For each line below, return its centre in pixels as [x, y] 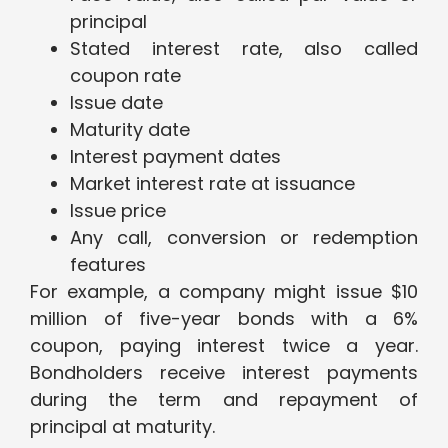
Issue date [116, 103]
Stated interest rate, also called [244, 49]
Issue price [118, 211]
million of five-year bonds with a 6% [224, 319]
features [108, 265]
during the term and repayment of [224, 400]
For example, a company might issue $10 [224, 292]
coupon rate [125, 76]
